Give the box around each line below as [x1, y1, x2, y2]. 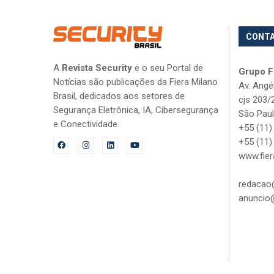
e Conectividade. [53, 118, 119, 130]
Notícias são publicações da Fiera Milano [53, 76, 218, 87]
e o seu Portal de [132, 62, 203, 73]
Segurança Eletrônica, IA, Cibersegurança [53, 104, 218, 116]
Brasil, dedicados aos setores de [53, 90, 185, 102]
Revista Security [62, 62, 132, 73]
